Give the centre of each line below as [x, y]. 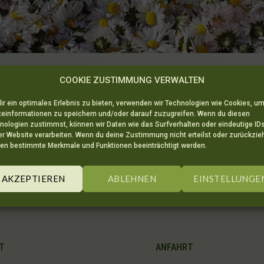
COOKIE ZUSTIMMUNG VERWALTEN [132, 80]
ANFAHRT [174, 247]
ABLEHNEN [132, 179]
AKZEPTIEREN [33, 179]
